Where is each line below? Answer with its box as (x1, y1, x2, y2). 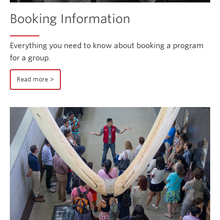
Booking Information (10, 11, 130, 26)
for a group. (10, 53, 51, 62)
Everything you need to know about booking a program (10, 41, 203, 50)
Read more (17, 76, 48, 83)
